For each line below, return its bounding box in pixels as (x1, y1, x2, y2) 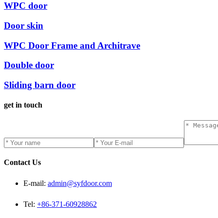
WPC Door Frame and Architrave (4, 40, 140, 51)
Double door (4, 60, 54, 71)
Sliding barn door (4, 79, 75, 90)
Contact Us (4, 158, 41, 166)
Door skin (4, 20, 43, 31)
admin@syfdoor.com (48, 179, 112, 187)
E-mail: (23, 179, 48, 187)
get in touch (4, 101, 42, 109)
